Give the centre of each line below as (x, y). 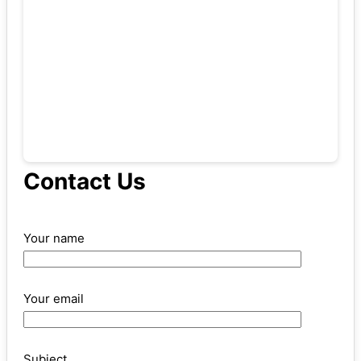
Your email (54, 298)
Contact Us (85, 181)
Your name (54, 238)
